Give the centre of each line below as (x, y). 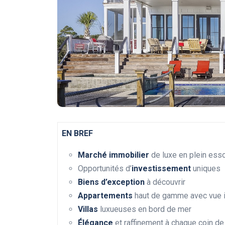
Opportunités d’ (105, 169)
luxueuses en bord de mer (145, 209)
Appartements (105, 196)
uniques (206, 169)
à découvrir (165, 182)
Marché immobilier (114, 155)
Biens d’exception (111, 182)
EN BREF (77, 134)
